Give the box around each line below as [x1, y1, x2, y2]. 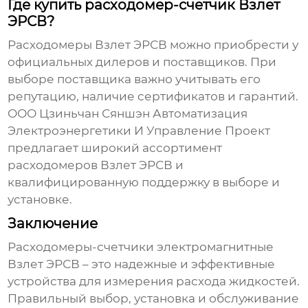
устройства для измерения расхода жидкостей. [8, 274, 300, 289]
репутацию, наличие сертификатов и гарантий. [8, 89, 299, 104]
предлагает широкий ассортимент [8, 141, 223, 155]
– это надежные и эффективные [80, 257, 276, 272]
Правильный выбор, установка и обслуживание [8, 291, 300, 306]
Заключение [8, 215, 98, 232]
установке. [8, 192, 73, 207]
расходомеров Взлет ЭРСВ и [8, 158, 184, 173]
